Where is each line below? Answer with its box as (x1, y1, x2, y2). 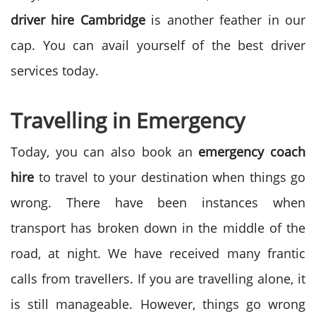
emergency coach (198, 143, 306, 160)
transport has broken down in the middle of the (11, 219, 305, 236)
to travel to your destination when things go (34, 169, 305, 186)
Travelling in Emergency (11, 106, 245, 135)
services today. (11, 62, 99, 79)
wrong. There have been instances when (11, 194, 305, 211)
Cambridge (80, 11, 145, 28)
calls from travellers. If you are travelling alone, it (11, 270, 305, 287)
